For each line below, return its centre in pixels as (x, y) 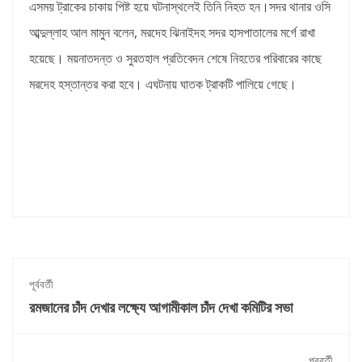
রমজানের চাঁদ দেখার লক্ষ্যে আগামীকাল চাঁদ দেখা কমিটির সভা (161, 307)
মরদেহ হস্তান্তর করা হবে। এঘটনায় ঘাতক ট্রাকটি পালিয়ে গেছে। (163, 84)
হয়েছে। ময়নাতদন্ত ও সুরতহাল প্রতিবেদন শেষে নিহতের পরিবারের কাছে (175, 58)
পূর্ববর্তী (41, 284)
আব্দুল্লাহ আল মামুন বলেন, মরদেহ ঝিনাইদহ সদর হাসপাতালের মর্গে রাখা (172, 32)
